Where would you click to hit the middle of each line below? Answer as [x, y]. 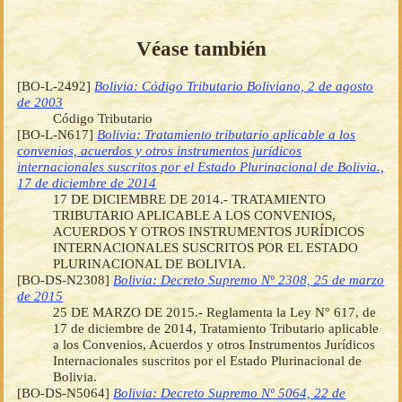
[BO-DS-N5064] [66, 392]
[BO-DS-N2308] [66, 279]
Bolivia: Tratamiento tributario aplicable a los [227, 134]
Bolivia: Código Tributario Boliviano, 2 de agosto [234, 85]
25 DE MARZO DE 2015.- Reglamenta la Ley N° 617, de [215, 311]
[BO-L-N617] [57, 134]
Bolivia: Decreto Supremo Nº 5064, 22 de [230, 392]
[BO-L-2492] [56, 85]
